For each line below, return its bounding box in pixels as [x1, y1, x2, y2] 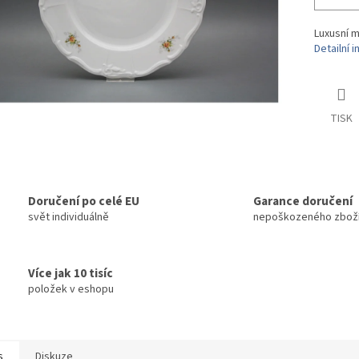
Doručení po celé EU [28, 192, 139, 211]
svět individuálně [28, 209, 109, 226]
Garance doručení [253, 192, 353, 211]
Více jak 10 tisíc [28, 264, 113, 283]
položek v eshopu [28, 281, 114, 298]
